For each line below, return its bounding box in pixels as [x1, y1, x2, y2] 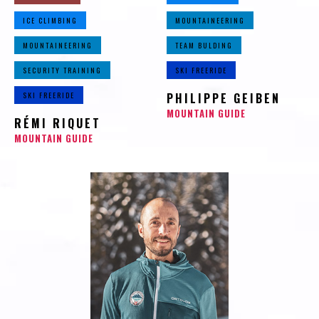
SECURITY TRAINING [23, 65, 102, 76]
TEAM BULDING [175, 40, 233, 51]
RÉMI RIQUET [14, 115, 101, 132]
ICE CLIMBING [23, 15, 78, 26]
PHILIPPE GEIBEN [167, 90, 281, 108]
